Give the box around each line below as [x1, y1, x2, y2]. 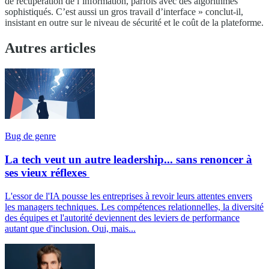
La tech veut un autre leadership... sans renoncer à [5, 153, 252, 166]
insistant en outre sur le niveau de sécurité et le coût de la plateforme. [5, 17, 264, 28]
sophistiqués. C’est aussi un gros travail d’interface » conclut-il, [5, 7, 243, 17]
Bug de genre [5, 131, 56, 142]
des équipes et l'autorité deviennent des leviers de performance [5, 212, 240, 223]
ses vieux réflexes [5, 166, 89, 179]
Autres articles [5, 40, 95, 56]
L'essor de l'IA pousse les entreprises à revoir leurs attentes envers [5, 190, 252, 201]
